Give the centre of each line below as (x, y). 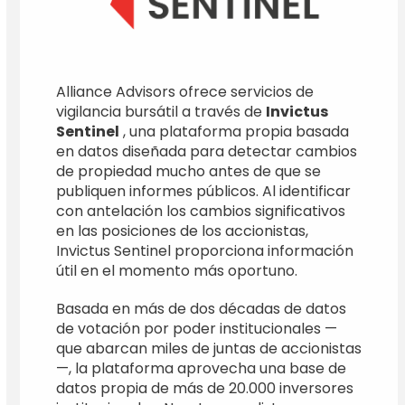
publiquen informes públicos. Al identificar (204, 191)
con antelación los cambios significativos (201, 211)
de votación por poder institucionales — (197, 328)
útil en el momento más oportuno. (177, 270)
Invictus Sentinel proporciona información (205, 250)
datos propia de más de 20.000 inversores (205, 388)
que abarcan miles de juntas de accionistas (209, 348)
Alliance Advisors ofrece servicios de (185, 91)
